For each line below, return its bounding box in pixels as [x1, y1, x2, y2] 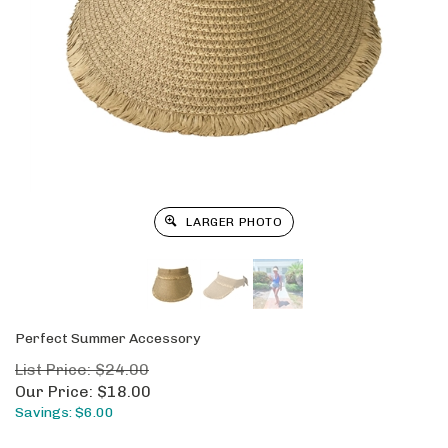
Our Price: [15, 382, 93, 401]
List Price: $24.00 [15, 360, 149, 379]
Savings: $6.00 [15, 404, 114, 421]
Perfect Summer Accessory [15, 330, 200, 347]
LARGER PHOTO [182, 215, 283, 229]
